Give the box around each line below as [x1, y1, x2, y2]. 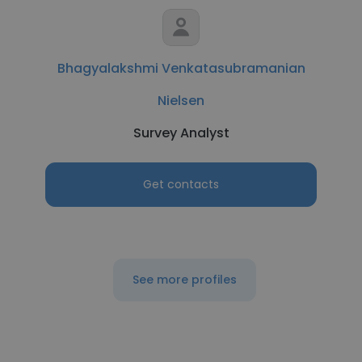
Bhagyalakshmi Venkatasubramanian [57, 59, 305, 78]
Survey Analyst [133, 124, 229, 142]
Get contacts [143, 176, 219, 192]
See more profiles [132, 271, 237, 288]
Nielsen [158, 91, 204, 110]
